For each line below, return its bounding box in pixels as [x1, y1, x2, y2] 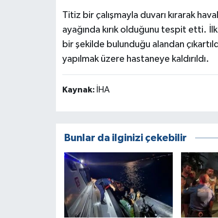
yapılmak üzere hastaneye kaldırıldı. [62, 54, 209, 64]
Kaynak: [62, 86, 96, 95]
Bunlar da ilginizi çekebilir [64, 133, 187, 144]
